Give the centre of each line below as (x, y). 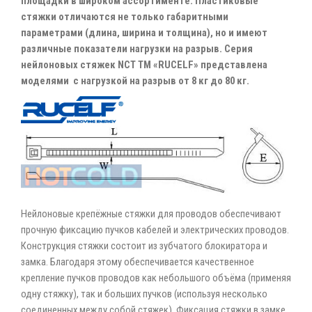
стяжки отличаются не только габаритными (125, 17)
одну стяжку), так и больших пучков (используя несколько (144, 294)
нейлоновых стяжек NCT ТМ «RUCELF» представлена (144, 65)
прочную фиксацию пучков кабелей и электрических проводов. (155, 229)
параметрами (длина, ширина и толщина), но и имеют (144, 33)
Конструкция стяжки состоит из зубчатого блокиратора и (144, 245)
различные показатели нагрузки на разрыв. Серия (137, 49)
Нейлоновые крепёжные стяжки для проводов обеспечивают (151, 213)
